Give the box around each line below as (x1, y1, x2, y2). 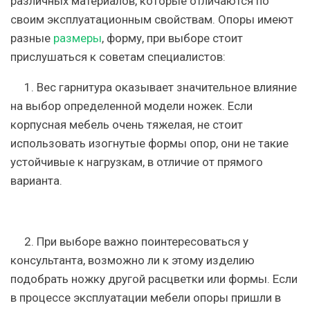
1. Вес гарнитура (24, 80, 112, 94)
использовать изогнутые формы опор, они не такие (10, 136, 289, 150)
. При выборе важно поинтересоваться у (31, 235, 248, 248)
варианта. (10, 174, 62, 188)
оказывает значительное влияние (112, 80, 297, 94)
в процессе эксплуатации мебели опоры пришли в (10, 291, 281, 304)
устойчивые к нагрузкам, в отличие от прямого (10, 155, 263, 169)
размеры (53, 31, 102, 45)
